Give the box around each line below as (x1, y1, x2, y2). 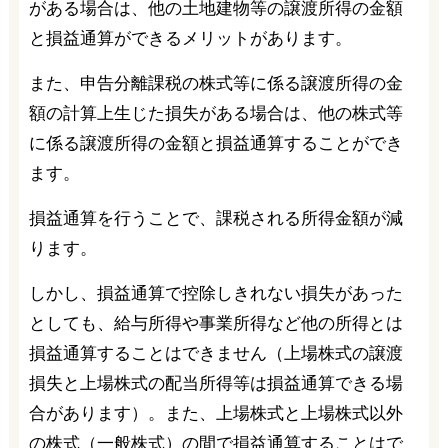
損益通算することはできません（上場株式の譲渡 (28, 343, 403, 363)
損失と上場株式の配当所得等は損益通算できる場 (28, 373, 403, 393)
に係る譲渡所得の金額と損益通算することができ (28, 133, 403, 153)
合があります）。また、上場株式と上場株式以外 (28, 403, 403, 423)
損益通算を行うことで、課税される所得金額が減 (28, 208, 403, 228)
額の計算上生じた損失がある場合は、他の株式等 (28, 103, 403, 123)
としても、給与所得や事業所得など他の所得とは (28, 313, 403, 333)
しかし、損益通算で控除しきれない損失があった (28, 283, 403, 303)
